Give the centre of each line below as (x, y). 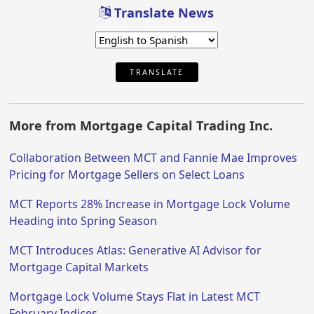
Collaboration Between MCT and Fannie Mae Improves (153, 158)
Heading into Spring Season (83, 221)
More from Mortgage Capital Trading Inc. (141, 126)
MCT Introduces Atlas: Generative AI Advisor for (136, 251)
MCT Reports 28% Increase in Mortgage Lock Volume (150, 204)
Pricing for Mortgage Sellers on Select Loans (127, 175)
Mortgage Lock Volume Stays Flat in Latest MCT (135, 297)
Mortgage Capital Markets (79, 267)
